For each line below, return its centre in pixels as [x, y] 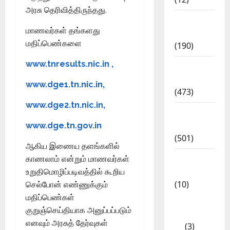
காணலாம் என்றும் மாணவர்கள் [78, 159]
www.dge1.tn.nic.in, [65, 85]
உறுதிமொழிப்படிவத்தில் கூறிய [75, 172]
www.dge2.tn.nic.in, [65, 105]
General [190, 66]
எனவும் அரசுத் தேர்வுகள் [67, 223]
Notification [199, 33]
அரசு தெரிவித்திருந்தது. [66, 10]
